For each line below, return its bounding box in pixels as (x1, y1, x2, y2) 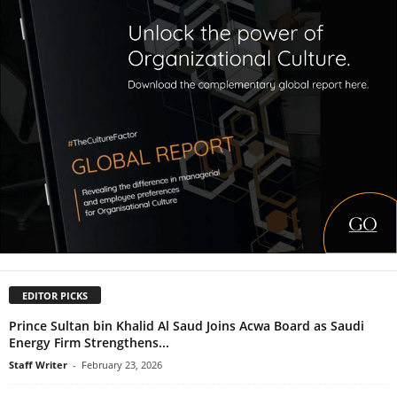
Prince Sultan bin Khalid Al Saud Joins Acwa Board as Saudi (9, 317, 364, 335)
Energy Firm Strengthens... (9, 334, 169, 352)
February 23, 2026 (82, 358, 162, 372)
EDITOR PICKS (22, 289, 88, 303)
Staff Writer (9, 358, 67, 372)
